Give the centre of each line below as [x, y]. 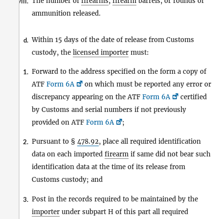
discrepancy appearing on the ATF [87, 97]
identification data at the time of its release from [109, 167]
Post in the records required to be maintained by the [115, 199]
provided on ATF [59, 123]
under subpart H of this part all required [124, 212]
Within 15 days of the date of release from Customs [113, 40]
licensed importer [101, 53]
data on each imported [68, 154]
